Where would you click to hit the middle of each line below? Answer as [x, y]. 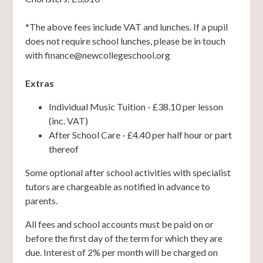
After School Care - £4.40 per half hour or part [140, 134]
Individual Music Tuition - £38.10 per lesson [136, 106]
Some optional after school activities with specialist [128, 172]
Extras [39, 83]
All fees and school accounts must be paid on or [119, 224]
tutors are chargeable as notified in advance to [117, 186]
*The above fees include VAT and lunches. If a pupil [126, 26]
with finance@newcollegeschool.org [98, 55]
